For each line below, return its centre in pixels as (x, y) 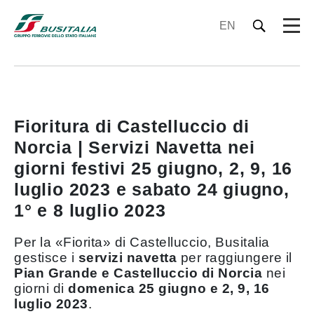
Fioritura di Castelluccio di (132, 126)
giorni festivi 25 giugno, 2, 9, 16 (153, 168)
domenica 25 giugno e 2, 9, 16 (169, 288)
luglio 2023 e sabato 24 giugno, (152, 189)
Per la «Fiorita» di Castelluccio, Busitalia (142, 242)
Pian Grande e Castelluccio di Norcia (138, 273)
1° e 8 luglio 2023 (90, 210)
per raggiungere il (234, 258)
